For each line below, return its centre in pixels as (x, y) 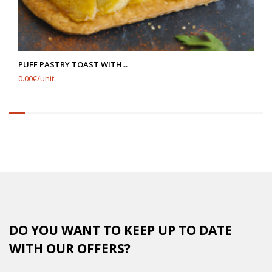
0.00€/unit (36, 78)
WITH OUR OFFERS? (70, 248)
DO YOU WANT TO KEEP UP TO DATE (121, 230)
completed (32, 129)
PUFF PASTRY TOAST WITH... (73, 64)
